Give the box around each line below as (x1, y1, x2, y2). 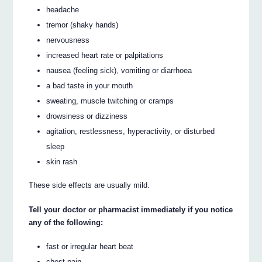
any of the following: (29, 218, 104, 227)
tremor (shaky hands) (46, 20, 119, 29)
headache (46, 5, 80, 14)
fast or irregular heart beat (46, 242, 134, 251)
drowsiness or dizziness (46, 111, 128, 120)
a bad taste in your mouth (46, 81, 133, 90)
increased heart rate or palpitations (46, 50, 164, 60)
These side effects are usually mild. (29, 181, 150, 190)
